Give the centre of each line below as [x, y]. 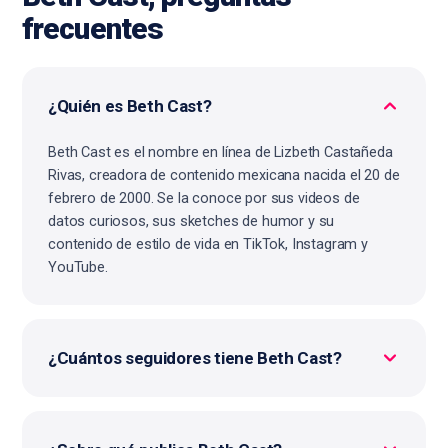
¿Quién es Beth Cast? [130, 106]
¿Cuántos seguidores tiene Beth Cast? [195, 358]
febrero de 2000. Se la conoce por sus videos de [204, 199]
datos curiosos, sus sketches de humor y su [191, 222]
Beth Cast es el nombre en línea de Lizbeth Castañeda [220, 153]
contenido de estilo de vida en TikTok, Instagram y [208, 245]
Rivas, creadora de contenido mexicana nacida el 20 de [224, 176]
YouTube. [78, 268]
